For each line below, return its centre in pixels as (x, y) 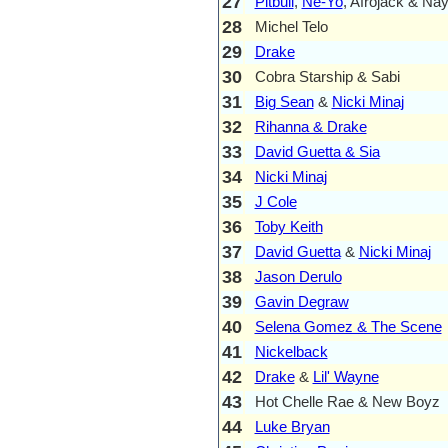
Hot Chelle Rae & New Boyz (347, 401)
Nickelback (291, 351)
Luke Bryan (292, 426)
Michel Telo (291, 26)
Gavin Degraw (301, 301)
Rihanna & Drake (310, 126)
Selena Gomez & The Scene (348, 326)
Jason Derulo (298, 276)
